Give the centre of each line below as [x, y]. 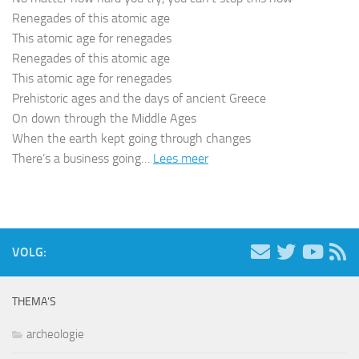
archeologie [55, 334]
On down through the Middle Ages [104, 118]
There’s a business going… [83, 158]
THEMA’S [34, 302]
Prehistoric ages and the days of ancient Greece [139, 98]
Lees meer [181, 158]
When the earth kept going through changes [131, 138]
